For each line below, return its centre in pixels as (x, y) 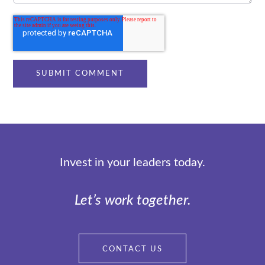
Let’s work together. (132, 200)
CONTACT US (132, 249)
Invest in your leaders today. (132, 162)
